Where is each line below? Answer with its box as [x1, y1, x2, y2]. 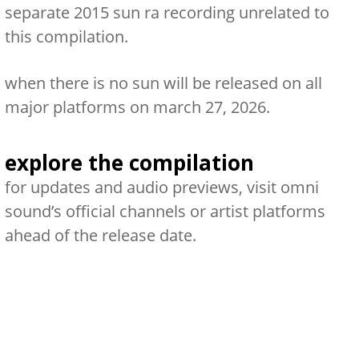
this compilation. [4, 26, 128, 47]
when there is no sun [4, 72, 159, 94]
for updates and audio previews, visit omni [4, 176, 319, 198]
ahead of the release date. [4, 224, 196, 246]
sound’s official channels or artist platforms [4, 200, 325, 222]
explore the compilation [4, 148, 254, 177]
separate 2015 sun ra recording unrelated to [4, 2, 329, 23]
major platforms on [4, 96, 153, 118]
